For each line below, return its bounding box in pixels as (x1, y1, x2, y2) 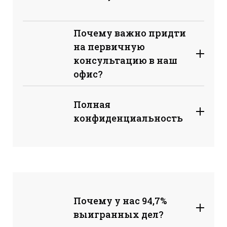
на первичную (73, 40, 145, 53)
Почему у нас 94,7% (73, 194, 167, 207)
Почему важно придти (73, 26, 186, 39)
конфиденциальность (73, 111, 183, 124)
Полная (73, 98, 110, 110)
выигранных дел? (73, 208, 164, 220)
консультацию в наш (73, 54, 177, 66)
